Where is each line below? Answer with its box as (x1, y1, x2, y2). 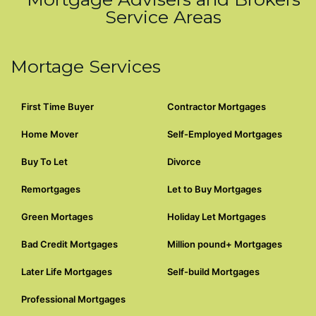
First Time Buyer (21, 100, 94, 112)
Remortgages (21, 183, 80, 195)
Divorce (167, 155, 201, 167)
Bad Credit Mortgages (21, 238, 118, 250)
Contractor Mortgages (167, 100, 266, 112)
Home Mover (21, 128, 78, 140)
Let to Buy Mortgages (167, 183, 262, 195)
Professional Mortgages (21, 293, 126, 305)
